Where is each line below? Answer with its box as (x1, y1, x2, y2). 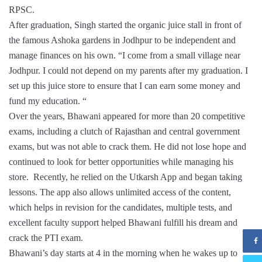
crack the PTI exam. (9, 233, 83, 243)
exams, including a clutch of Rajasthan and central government (9, 126, 240, 137)
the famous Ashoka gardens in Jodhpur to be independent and (9, 35, 236, 46)
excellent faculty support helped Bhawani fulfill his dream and (9, 218, 237, 228)
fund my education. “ (9, 96, 87, 106)
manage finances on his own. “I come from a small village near (9, 50, 240, 61)
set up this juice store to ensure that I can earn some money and (9, 81, 240, 91)
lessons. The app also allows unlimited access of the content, (9, 187, 231, 198)
